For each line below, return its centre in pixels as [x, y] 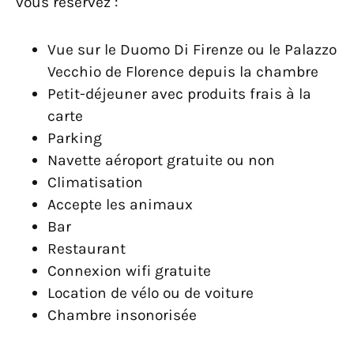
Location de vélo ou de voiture [151, 293]
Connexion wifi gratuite [129, 271]
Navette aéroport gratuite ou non [161, 160]
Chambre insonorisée [122, 315]
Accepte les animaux [120, 205]
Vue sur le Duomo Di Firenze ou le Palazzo [192, 50]
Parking [75, 138]
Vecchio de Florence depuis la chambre [183, 72]
